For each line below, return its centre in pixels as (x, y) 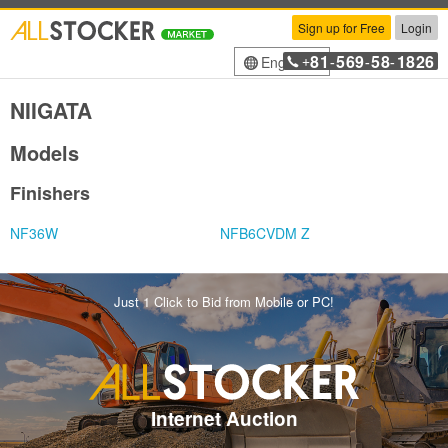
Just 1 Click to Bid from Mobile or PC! (224, 301)
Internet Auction (224, 418)
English (284, 62)
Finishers (50, 193)
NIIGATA (51, 110)
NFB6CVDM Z (265, 233)
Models (44, 152)
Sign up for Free (341, 27)
